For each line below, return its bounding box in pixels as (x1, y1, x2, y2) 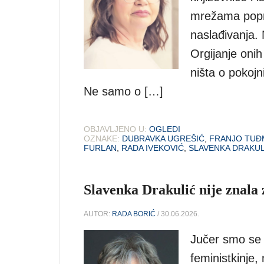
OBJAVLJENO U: (84, 124, 147, 134)
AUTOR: (84, 209, 112, 218)
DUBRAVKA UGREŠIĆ (122, 133, 204, 143)
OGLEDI (149, 124, 180, 134)
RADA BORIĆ (112, 209, 156, 218)
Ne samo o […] (84, 84, 163, 98)
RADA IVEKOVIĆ (121, 143, 184, 153)
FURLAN (84, 143, 117, 153)
